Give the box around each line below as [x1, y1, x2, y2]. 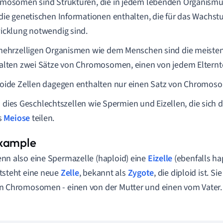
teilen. [30, 112, 55, 124]
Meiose [3, 112, 30, 124]
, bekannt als [79, 167, 128, 179]
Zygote [127, 167, 154, 179]
